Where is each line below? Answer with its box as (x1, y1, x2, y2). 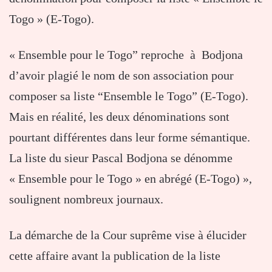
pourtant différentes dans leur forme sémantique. (9, 130, 250, 144)
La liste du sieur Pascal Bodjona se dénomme (9, 151, 233, 165)
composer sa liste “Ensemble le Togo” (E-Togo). (9, 89, 248, 103)
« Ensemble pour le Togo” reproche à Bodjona (9, 47, 246, 61)
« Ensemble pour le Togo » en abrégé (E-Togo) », (9, 171, 252, 185)
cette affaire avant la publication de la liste (9, 248, 220, 262)
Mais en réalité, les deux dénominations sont (9, 109, 229, 123)
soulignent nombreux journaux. (9, 192, 163, 206)
